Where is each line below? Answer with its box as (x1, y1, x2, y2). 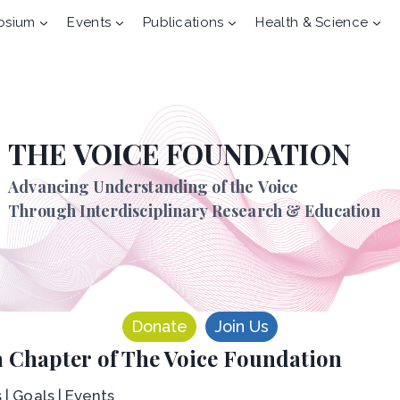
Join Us (213, 317, 270, 336)
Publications (142, 13, 224, 30)
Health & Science (255, 13, 369, 30)
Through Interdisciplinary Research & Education (8, 199, 384, 221)
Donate (130, 317, 187, 336)
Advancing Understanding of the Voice (8, 175, 298, 197)
